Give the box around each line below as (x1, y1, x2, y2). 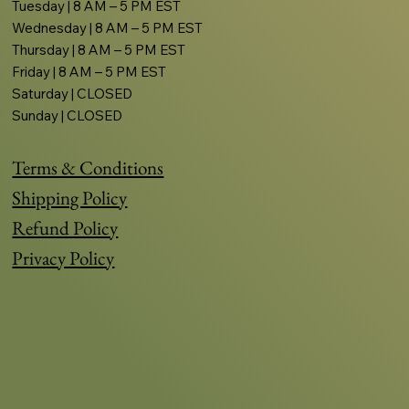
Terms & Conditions (12, 154, 164, 180)
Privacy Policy (12, 245, 115, 270)
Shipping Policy (12, 184, 128, 210)
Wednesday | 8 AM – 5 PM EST (12, 19, 204, 37)
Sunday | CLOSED (12, 107, 123, 125)
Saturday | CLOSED (12, 85, 133, 103)
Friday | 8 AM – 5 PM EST (12, 63, 167, 81)
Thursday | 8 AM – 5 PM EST (12, 41, 186, 59)
